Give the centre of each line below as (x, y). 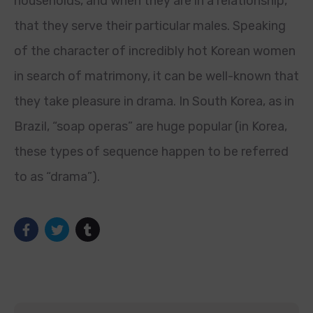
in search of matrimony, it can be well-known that (156, 76)
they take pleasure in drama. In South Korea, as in (154, 101)
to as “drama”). (57, 177)
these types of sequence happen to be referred (151, 152)
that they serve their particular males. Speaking (150, 26)
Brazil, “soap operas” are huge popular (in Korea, (151, 126)
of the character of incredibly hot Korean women (155, 51)
